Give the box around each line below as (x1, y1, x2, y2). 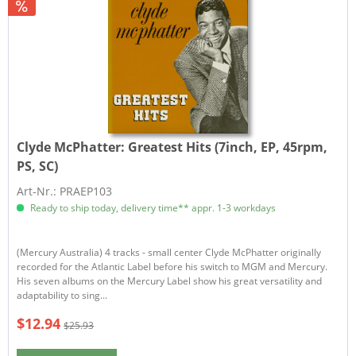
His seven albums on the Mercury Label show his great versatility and (17, 274, 323, 288)
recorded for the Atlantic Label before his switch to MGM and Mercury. (17, 260, 328, 274)
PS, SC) (17, 157, 59, 176)
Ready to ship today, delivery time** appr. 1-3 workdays (28, 201, 277, 215)
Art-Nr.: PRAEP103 (17, 184, 113, 199)
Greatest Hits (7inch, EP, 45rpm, (128, 138, 328, 157)
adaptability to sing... (17, 288, 108, 303)
